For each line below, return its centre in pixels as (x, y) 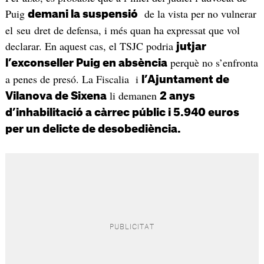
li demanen (133, 96)
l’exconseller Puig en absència (86, 63)
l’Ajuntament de (185, 80)
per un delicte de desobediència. (93, 129)
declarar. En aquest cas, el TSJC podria (90, 46)
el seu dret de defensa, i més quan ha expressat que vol (122, 30)
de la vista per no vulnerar (197, 14)
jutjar (191, 47)
